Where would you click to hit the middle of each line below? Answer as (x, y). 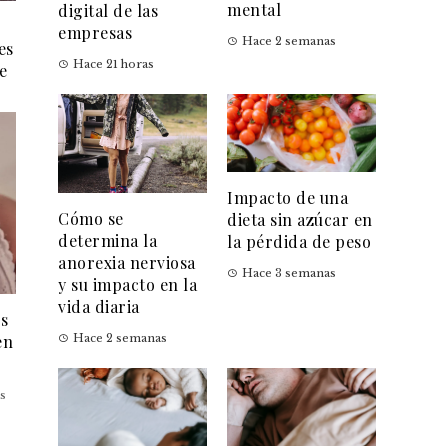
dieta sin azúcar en (300, 219)
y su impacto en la (127, 285)
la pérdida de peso (299, 241)
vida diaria (99, 307)
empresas (95, 32)
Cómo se (91, 219)
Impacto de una (287, 197)
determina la (107, 241)
